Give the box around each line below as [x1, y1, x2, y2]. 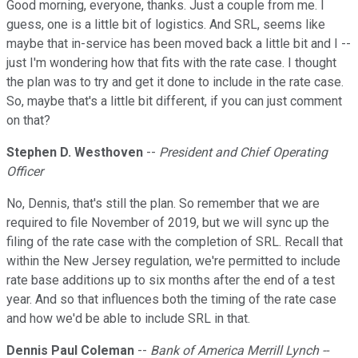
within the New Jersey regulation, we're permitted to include [6, 253, 340, 269]
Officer [6, 164, 43, 180]
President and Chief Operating [159, 145, 328, 161]
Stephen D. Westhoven [6, 145, 143, 161]
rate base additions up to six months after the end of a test [6, 272, 335, 288]
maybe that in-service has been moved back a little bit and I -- [6, 36, 351, 52]
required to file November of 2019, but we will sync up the [6, 215, 329, 231]
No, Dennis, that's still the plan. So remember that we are [6, 196, 320, 212]
